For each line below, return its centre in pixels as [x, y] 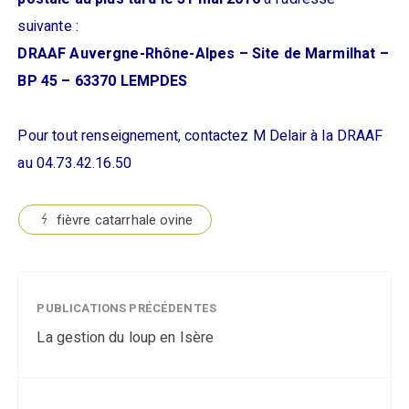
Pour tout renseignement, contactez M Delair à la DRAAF [200, 136]
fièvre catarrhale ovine [125, 220]
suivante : [48, 26]
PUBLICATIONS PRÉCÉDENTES [127, 308]
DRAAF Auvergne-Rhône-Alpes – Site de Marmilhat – [203, 54]
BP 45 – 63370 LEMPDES [103, 81]
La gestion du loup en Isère [126, 338]
